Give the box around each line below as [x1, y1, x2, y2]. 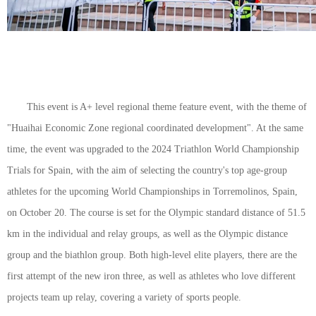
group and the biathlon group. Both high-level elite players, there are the [7, 250, 297, 260]
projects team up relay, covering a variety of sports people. [7, 292, 241, 303]
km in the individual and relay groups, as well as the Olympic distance [7, 229, 288, 239]
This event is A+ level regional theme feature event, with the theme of [27, 102, 307, 112]
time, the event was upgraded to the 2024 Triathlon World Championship [7, 144, 299, 154]
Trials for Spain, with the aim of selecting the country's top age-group [7, 165, 287, 176]
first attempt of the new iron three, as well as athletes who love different [7, 271, 296, 281]
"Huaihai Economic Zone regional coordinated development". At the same [7, 123, 303, 133]
